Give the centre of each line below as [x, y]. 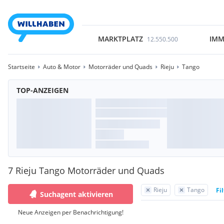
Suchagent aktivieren [76, 194]
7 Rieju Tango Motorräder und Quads [86, 170]
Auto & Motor [62, 67]
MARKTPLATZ [120, 39]
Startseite [21, 67]
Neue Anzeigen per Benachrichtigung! [70, 212]
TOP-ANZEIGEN [42, 90]
